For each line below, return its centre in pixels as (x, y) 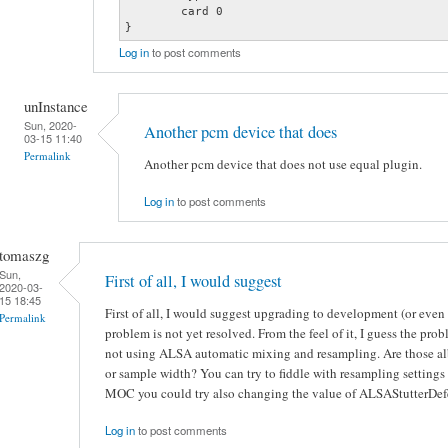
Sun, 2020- (50, 124)
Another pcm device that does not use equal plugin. (283, 164)
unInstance (56, 105)
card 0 (153, 10)
